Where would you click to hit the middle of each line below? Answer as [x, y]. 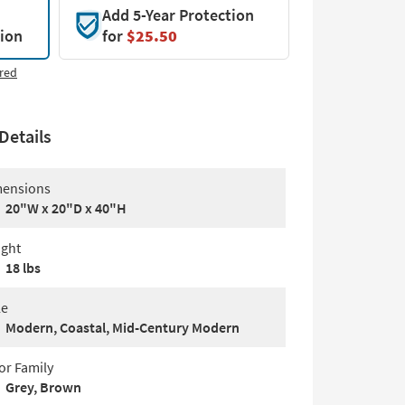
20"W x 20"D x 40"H [66, 208]
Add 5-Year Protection [178, 15]
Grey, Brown [43, 387]
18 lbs [23, 268]
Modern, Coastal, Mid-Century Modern [122, 328]
